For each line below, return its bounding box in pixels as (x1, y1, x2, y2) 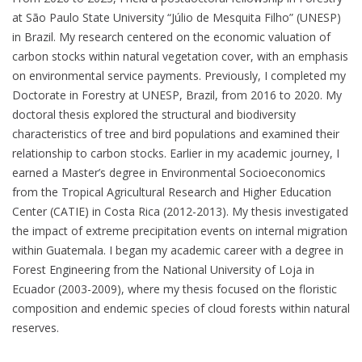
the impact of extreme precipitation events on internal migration (12, 222, 347, 238)
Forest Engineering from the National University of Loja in (12, 261, 314, 277)
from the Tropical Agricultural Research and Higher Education (12, 183, 331, 200)
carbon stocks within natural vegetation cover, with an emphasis (12, 48, 348, 64)
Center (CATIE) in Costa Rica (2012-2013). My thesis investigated (12, 203, 348, 219)
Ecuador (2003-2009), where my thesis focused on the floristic (12, 280, 337, 297)
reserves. (12, 319, 59, 335)
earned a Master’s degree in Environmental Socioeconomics (12, 164, 326, 180)
